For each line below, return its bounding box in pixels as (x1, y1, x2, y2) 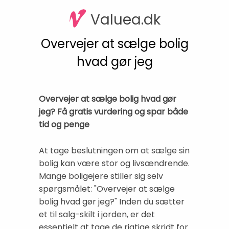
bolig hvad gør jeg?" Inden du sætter (39, 195, 185, 208)
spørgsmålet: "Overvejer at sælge (39, 182, 175, 195)
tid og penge (39, 118, 89, 130)
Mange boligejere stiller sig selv (39, 170, 163, 182)
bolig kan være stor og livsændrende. (39, 157, 190, 169)
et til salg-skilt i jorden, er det (39, 208, 155, 220)
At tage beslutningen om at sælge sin (39, 144, 190, 156)
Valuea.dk (87, 10, 161, 30)
